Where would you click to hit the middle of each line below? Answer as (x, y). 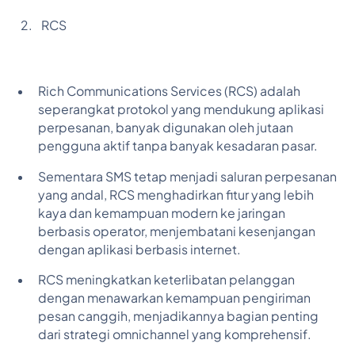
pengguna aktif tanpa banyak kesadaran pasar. (177, 145)
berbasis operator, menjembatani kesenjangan (176, 231)
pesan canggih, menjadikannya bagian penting (178, 317)
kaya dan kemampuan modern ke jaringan (161, 213)
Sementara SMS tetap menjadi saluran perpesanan (187, 176)
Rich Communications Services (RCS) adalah (169, 91)
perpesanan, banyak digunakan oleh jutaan (165, 127)
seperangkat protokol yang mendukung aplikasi (181, 109)
